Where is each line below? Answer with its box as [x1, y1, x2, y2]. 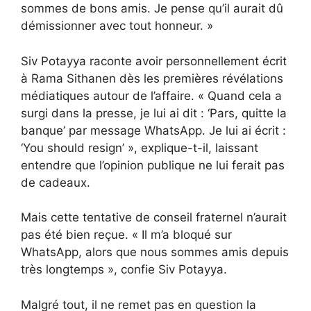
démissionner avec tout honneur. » [21, 19, 213, 33]
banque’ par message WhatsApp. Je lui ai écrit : [21, 123, 286, 137]
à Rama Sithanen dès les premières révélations [21, 71, 283, 85]
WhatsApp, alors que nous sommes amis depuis [21, 245, 289, 259]
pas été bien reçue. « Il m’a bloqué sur [21, 228, 232, 242]
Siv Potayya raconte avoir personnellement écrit [21, 53, 287, 68]
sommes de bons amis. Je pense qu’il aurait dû [21, 1, 283, 15]
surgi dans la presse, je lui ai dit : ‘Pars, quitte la [21, 106, 287, 120]
